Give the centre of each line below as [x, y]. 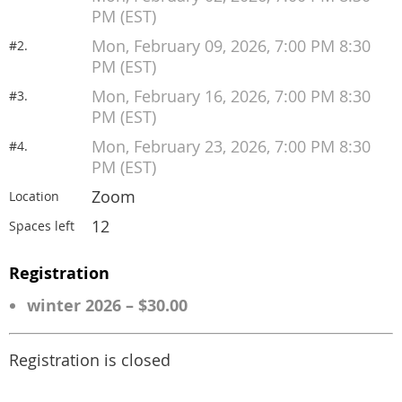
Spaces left [42, 226]
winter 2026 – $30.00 [107, 306]
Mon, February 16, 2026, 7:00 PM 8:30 [231, 96]
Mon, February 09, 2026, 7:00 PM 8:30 [231, 46]
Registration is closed [90, 361]
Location [34, 196]
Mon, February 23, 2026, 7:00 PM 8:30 [231, 147]
